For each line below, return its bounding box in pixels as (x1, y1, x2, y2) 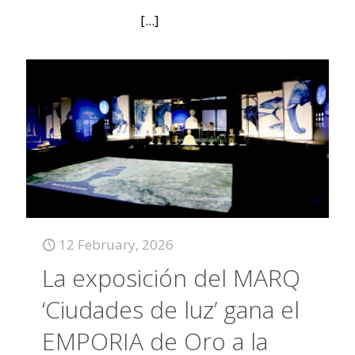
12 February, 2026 (59, 235, 174, 254)
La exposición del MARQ (42, 261, 300, 294)
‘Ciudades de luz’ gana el (42, 293, 300, 326)
